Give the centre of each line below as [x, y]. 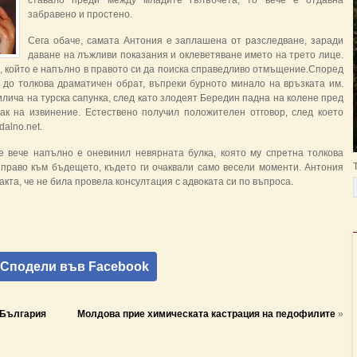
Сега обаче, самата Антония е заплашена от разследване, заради [186, 41]
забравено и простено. [80, 14]
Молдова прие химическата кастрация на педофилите [206, 314]
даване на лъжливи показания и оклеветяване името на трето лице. [186, 55]
